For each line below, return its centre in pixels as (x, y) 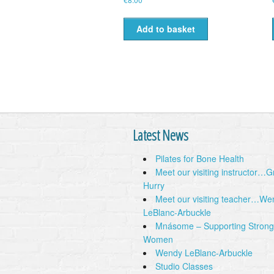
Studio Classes (184, 266)
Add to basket (166, 28)
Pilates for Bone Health (200, 158)
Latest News (161, 135)
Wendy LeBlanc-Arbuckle (204, 252)
